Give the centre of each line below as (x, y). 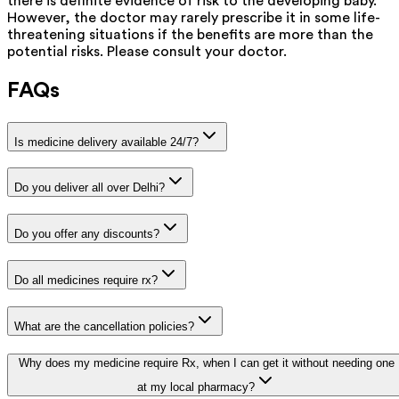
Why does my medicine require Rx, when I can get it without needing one (207, 363)
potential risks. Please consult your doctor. (147, 51)
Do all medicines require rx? (86, 280)
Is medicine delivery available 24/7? (106, 142)
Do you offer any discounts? (87, 234)
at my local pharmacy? (196, 387)
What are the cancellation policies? (104, 326)
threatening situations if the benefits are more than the (190, 34)
